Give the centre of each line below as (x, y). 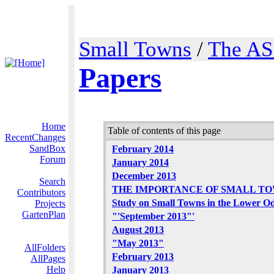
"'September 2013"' (153, 216)
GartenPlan (44, 214)
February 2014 (143, 149)
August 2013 (138, 230)
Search (52, 181)
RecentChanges (35, 137)
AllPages (48, 258)
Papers (120, 78)
